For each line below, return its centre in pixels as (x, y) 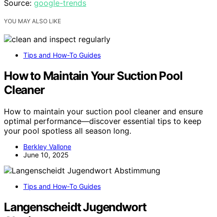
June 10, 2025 (46, 155)
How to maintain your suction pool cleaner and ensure (103, 111)
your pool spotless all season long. (68, 131)
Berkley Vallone (47, 146)
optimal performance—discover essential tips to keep (103, 121)
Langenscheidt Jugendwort (75, 207)
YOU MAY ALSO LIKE (32, 21)
